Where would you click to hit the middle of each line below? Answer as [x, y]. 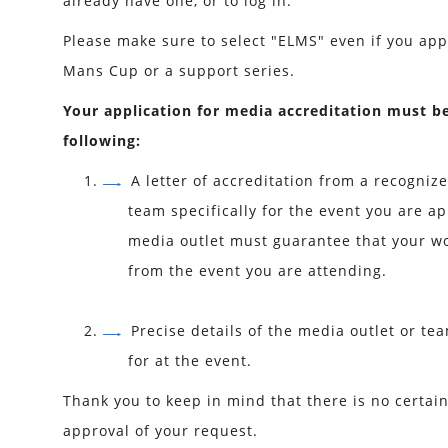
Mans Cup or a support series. [179, 70]
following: [102, 140]
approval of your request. [160, 430]
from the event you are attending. [257, 270]
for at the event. [190, 360]
